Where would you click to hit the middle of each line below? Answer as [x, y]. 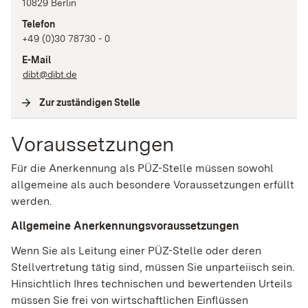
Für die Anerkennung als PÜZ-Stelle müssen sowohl [142, 168]
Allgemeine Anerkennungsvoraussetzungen [125, 225]
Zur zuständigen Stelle [90, 102]
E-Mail [36, 59]
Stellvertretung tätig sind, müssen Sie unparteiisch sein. [153, 267]
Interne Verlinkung [185, 102]
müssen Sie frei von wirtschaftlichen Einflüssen [130, 300]
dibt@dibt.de [50, 74]
